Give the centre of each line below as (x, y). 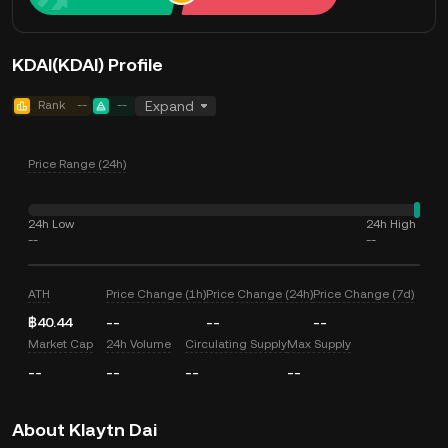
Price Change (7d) (364, 294)
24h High (391, 224)
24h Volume (139, 344)
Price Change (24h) (260, 294)
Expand (169, 106)
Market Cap (60, 344)
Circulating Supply (235, 344)
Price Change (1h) (156, 294)
